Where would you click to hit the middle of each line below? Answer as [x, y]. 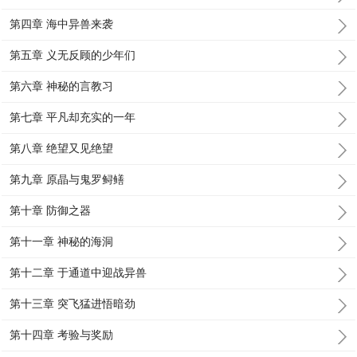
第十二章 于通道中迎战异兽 [78, 273]
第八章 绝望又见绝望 [62, 148]
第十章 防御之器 [51, 210]
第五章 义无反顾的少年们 [73, 55]
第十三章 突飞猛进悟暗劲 [73, 304]
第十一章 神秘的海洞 [62, 241]
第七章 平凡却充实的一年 [73, 117]
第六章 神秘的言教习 [62, 86]
